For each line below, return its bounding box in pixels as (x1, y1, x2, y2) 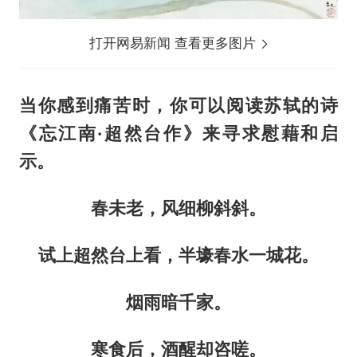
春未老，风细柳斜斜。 (91, 197, 266, 218)
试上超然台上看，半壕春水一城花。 (38, 244, 319, 265)
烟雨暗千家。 (126, 291, 231, 312)
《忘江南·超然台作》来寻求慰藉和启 (18, 122, 339, 143)
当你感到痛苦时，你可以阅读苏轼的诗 (18, 94, 339, 116)
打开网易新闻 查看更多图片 (89, 34, 261, 51)
